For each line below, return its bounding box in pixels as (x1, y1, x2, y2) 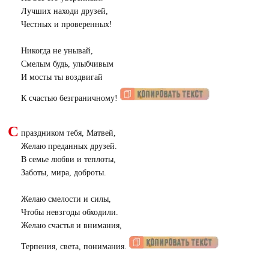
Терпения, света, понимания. (20, 242, 129, 251)
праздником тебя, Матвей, (20, 128, 116, 138)
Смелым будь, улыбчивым (20, 59, 113, 68)
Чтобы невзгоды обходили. (20, 208, 118, 217)
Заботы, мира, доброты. (20, 168, 106, 177)
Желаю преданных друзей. (20, 142, 117, 151)
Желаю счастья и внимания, (20, 221, 122, 230)
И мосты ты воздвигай (20, 73, 103, 82)
